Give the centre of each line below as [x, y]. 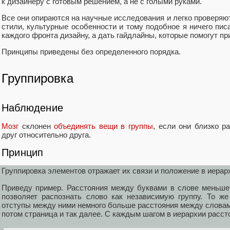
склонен [36, 126]
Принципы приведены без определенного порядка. [91, 52]
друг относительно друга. [46, 135]
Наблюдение [32, 108]
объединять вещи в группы [103, 126]
